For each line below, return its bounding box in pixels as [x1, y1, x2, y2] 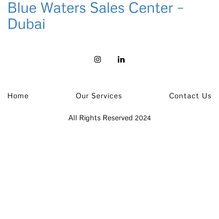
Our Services [76, 91, 122, 100]
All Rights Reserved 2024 [68, 113, 151, 122]
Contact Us [169, 91, 212, 100]
